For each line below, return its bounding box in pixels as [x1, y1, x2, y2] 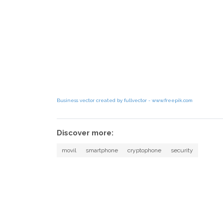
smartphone [85, 146, 118, 154]
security [171, 146, 194, 154]
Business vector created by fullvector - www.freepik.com [57, 97, 193, 103]
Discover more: [57, 128, 113, 137]
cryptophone [127, 146, 161, 154]
